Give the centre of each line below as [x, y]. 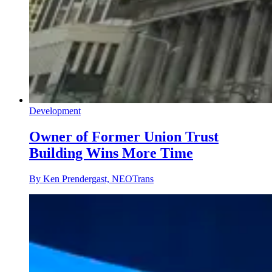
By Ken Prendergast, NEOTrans [91, 179]
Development [55, 111]
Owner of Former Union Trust [124, 137]
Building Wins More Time [111, 153]
